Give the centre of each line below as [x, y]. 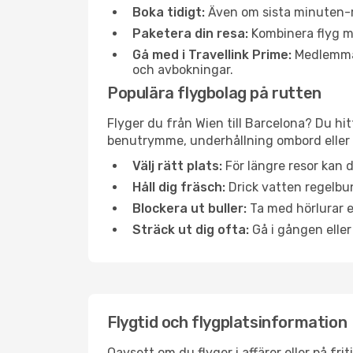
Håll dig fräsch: [179, 187]
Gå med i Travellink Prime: [212, 55]
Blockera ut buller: [190, 208]
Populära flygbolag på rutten [214, 93]
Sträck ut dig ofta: [191, 230]
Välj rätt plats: [177, 166]
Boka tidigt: [169, 12]
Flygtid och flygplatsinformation [227, 322]
